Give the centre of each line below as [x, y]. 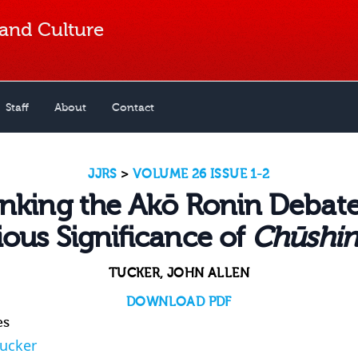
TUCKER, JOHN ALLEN [179, 273]
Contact [133, 107]
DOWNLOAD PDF [179, 302]
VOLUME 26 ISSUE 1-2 [201, 174]
